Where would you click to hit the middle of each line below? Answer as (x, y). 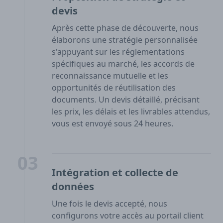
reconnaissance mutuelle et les (110, 76)
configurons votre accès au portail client (128, 216)
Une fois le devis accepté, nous (110, 204)
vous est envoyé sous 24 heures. (112, 124)
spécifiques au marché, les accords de (123, 64)
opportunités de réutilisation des (114, 88)
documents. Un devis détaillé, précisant (126, 100)
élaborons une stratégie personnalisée (125, 40)
